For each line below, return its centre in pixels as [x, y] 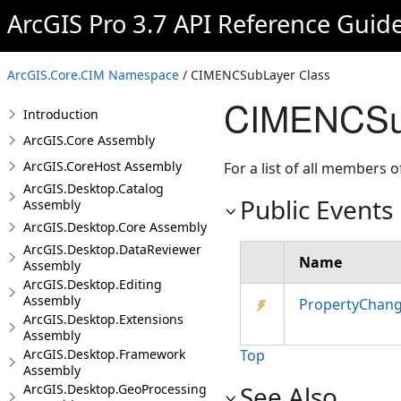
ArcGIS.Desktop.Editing [93, 284]
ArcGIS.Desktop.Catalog [94, 188]
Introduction [61, 114]
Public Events [316, 209]
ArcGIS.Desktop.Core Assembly [115, 227]
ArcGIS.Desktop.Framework [104, 354]
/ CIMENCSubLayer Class [255, 75]
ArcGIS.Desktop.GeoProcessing [115, 389]
